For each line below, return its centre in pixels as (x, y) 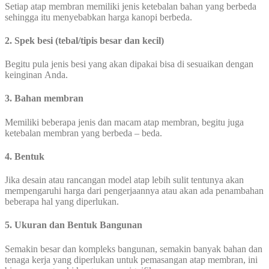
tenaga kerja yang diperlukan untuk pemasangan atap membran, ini (131, 259)
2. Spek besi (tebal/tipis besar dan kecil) (84, 40)
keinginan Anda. (36, 75)
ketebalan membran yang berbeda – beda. (83, 133)
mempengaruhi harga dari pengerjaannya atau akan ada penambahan (134, 191)
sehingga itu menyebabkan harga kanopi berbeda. (98, 17)
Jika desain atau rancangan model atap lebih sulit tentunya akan (124, 180)
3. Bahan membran (44, 98)
